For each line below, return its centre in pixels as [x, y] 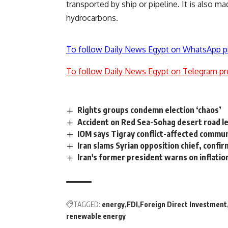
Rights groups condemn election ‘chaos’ [150, 110]
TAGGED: [87, 205]
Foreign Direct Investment [183, 205]
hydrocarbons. [92, 18]
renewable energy [96, 216]
